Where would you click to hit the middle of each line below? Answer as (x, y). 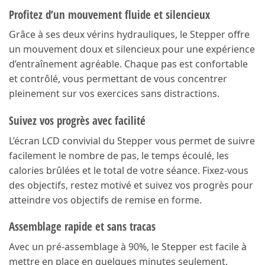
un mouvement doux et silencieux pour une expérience (132, 49)
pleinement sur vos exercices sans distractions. (114, 94)
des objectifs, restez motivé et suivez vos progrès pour (131, 185)
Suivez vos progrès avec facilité (77, 120)
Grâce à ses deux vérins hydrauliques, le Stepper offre (129, 35)
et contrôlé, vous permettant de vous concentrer (118, 79)
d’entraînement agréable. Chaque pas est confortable (128, 64)
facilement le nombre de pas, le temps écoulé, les (119, 155)
